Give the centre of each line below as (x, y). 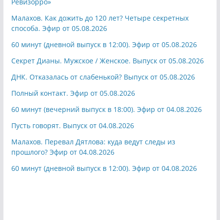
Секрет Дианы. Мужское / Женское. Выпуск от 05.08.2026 (107, 60)
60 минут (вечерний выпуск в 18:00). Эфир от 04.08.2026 (106, 109)
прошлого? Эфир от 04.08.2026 (63, 152)
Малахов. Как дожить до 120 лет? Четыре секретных (100, 18)
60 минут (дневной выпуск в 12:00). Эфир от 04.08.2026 (104, 168)
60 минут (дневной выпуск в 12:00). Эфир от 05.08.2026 (104, 44)
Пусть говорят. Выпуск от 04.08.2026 (72, 125)
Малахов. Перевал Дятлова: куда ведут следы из (93, 141)
